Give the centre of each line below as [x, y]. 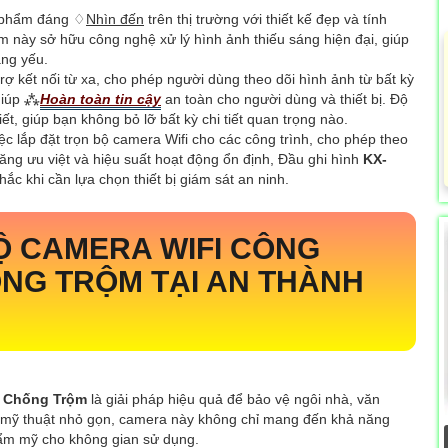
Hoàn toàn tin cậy [100, 98]
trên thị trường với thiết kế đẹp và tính [265, 18]
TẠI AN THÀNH [253, 281]
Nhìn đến [115, 18]
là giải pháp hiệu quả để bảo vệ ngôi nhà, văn [233, 398]
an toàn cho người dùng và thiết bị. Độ [284, 98]
